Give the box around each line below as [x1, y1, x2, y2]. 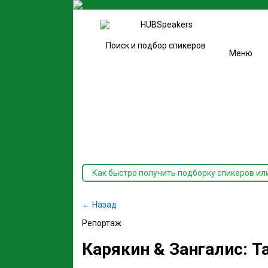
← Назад [82, 200, 117, 209]
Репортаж [82, 218, 121, 228]
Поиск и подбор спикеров [105, 41, 206, 50]
